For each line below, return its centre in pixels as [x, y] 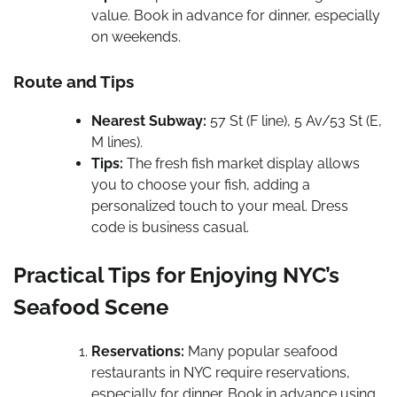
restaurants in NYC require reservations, [221, 372]
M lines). [117, 142]
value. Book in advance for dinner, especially [236, 16]
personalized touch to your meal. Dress [220, 206]
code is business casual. [170, 227]
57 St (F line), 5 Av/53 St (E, [294, 121]
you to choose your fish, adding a [201, 184]
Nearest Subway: [149, 121]
